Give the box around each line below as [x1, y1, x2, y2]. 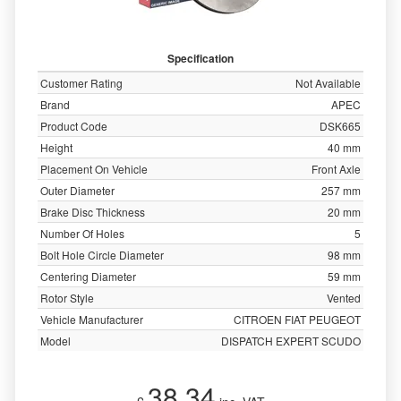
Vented [327, 290, 361, 305]
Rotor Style [40, 290, 94, 305]
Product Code [40, 118, 107, 133]
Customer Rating [40, 75, 123, 90]
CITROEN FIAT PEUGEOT [234, 311, 361, 327]
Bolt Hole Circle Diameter [40, 247, 164, 262]
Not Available [295, 75, 361, 90]
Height [40, 140, 73, 155]
